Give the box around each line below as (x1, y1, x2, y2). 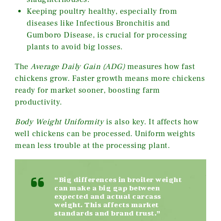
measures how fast (125, 62, 195, 72)
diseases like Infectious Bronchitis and (27, 18, 170, 29)
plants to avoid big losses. (27, 42, 123, 52)
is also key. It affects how (104, 117, 198, 127)
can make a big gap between (54, 184, 160, 192)
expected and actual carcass (54, 192, 161, 201)
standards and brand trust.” (54, 209, 161, 218)
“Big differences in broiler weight (54, 175, 182, 184)
